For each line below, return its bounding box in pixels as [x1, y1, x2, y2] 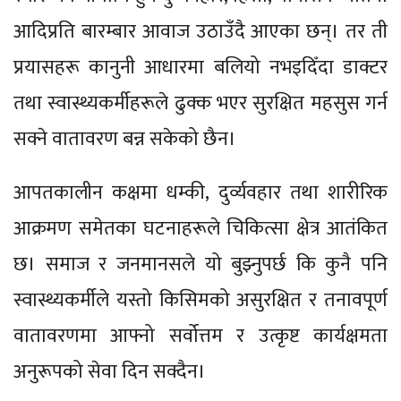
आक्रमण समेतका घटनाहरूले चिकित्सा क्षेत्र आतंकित [13, 211, 388, 245]
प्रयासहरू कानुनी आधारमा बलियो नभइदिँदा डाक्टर [13, 50, 388, 84]
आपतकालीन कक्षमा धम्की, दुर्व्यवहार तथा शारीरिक [13, 175, 388, 209]
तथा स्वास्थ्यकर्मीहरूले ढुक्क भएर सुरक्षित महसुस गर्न [13, 86, 388, 120]
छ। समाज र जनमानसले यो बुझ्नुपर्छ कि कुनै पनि [13, 247, 388, 281]
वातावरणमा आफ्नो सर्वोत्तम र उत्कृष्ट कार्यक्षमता [13, 319, 388, 353]
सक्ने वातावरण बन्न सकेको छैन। [13, 122, 236, 156]
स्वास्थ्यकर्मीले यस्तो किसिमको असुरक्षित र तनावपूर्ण [13, 283, 388, 317]
